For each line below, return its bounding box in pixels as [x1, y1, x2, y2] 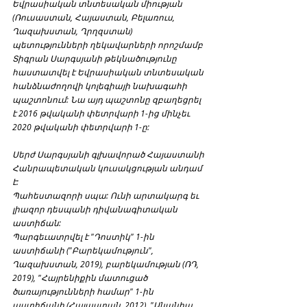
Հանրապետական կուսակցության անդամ [12, 162, 204, 173]
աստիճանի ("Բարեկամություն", [12, 244, 156, 256]
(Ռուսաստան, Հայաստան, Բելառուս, [12, 11, 177, 23]
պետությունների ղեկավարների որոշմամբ [12, 38, 205, 50]
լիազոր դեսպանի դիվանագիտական [12, 203, 180, 214]
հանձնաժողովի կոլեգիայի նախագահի [12, 79, 189, 91]
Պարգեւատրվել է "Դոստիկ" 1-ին [12, 230, 156, 242]
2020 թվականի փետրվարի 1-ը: [12, 121, 149, 132]
